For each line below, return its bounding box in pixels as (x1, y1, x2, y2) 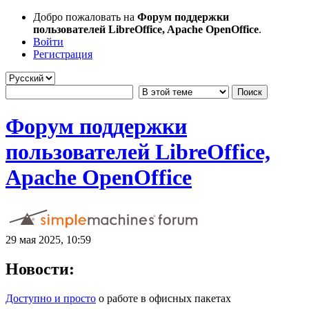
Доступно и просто (6, 292, 96, 304)
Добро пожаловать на (33, 11, 137, 23)
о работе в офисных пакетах (96, 292, 231, 304)
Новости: (6, 259, 74, 278)
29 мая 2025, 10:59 (6, 233, 91, 246)
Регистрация (33, 48, 92, 60)
